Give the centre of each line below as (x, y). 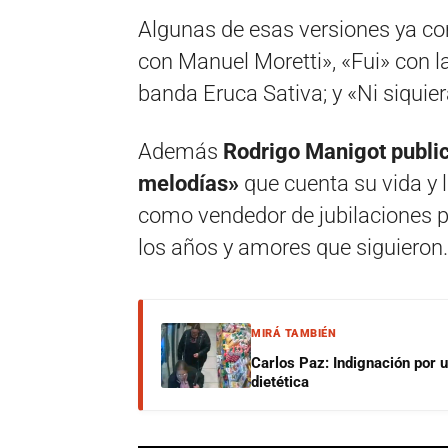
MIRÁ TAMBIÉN (293, 333)
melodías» (188, 183)
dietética (280, 382)
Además (180, 151)
